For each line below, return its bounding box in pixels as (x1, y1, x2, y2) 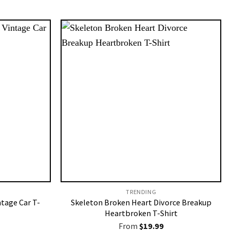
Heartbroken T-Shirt (104, 208, 178, 219)
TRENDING (126, 188, 157, 196)
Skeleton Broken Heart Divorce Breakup (70, 197, 212, 208)
